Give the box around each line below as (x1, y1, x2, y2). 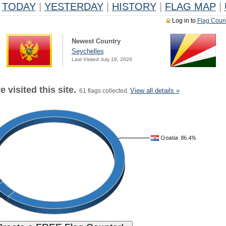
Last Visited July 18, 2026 (71, 56, 132, 62)
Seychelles (71, 47, 104, 55)
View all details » (130, 87, 180, 94)
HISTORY (111, 1, 156, 12)
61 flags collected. (76, 87, 130, 94)
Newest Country (71, 37, 121, 45)
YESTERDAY (44, 1, 103, 12)
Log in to (172, 17, 197, 24)
